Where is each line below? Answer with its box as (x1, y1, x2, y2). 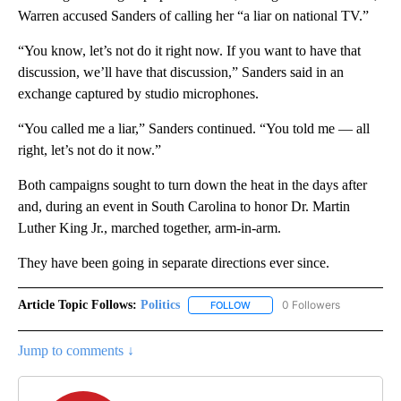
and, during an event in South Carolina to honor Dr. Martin (18, 199, 350, 215)
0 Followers (282, 298, 340, 312)
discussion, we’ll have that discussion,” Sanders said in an (18, 64, 344, 81)
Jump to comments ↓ (18, 343, 134, 359)
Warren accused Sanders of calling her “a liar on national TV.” (18, 8, 369, 24)
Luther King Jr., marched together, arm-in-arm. (18, 220, 281, 236)
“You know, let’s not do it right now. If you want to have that (18, 43, 361, 59)
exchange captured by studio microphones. (18, 86, 259, 102)
